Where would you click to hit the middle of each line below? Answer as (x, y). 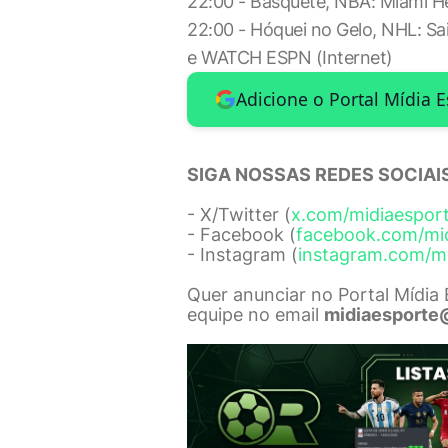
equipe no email (255, 314)
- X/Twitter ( (239, 214)
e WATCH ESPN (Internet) (290, 57)
